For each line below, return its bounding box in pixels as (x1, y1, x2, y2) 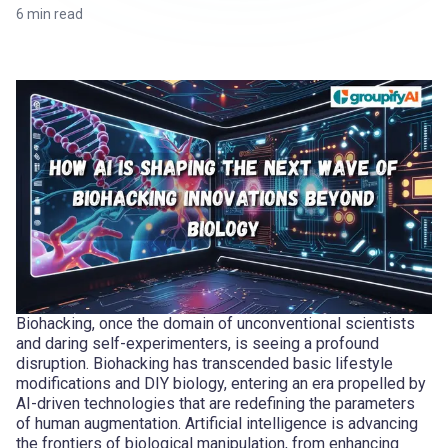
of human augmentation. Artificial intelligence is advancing (16, 413, 418, 433)
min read (24, 6, 83, 22)
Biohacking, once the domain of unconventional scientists (16, 313, 415, 333)
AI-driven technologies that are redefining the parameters (16, 393, 415, 413)
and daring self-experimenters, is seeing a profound (16, 333, 379, 353)
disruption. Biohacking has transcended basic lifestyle (16, 353, 393, 373)
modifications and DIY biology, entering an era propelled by (16, 373, 426, 393)
